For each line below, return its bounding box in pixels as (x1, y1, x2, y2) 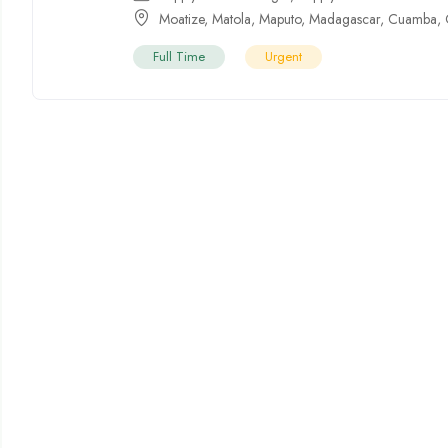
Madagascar (309, 8, 381, 29)
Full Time (153, 46, 206, 66)
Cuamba (388, 8, 438, 29)
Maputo (259, 8, 302, 29)
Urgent (265, 46, 303, 66)
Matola (212, 8, 252, 29)
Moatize (159, 8, 205, 29)
